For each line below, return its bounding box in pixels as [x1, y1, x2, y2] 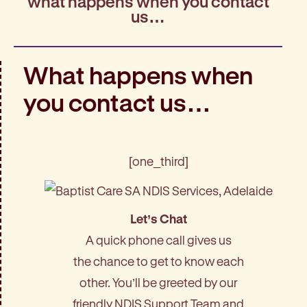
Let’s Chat [130, 211, 187, 225]
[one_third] [128, 154, 188, 169]
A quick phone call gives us [85, 232, 232, 247]
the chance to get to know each [73, 254, 244, 268]
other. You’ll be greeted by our [79, 275, 237, 289]
